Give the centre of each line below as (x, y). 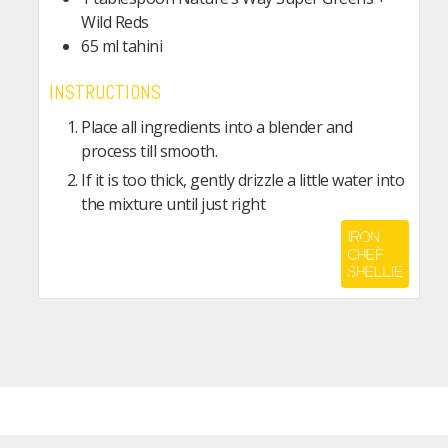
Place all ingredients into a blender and (216, 126)
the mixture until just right (173, 203)
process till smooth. (149, 150)
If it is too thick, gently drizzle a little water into (242, 179)
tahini (142, 46)
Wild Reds (115, 22)
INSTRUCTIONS (105, 93)
